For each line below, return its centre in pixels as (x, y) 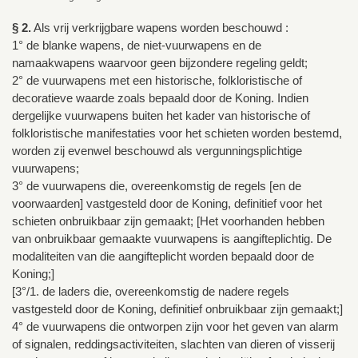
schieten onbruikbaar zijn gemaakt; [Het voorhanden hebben (168, 221)
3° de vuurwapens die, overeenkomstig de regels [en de (157, 185)
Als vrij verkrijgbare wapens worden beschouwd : (160, 27)
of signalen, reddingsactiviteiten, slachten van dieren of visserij (173, 344)
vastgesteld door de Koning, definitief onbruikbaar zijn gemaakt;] (177, 308)
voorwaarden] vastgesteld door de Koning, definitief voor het (167, 203)
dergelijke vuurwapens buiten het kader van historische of (161, 115)
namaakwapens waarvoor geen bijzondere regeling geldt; (160, 62)
